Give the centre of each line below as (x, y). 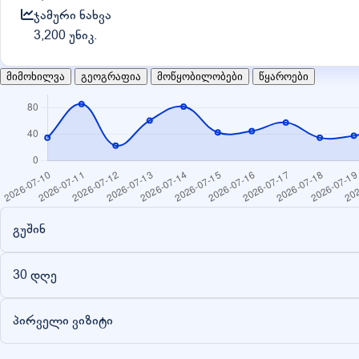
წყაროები (284, 76)
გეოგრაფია (111, 76)
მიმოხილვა (36, 76)
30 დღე (35, 274)
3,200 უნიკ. (65, 35)
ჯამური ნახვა (73, 15)
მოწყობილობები (200, 76)
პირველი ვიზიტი (63, 320)
